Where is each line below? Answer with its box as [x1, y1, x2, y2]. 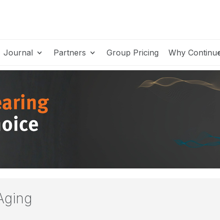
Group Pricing [107, 48, 159, 57]
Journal [3, 48, 35, 57]
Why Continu [168, 48, 217, 57]
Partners [54, 48, 88, 57]
